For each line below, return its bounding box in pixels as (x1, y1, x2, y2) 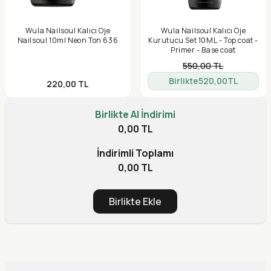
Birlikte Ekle (109, 195, 162, 209)
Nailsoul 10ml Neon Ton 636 (17, 35, 119, 46)
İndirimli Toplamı (97, 146, 174, 160)
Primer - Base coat (171, 45, 236, 56)
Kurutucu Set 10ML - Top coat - (148, 35, 258, 46)
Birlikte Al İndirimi (95, 108, 176, 122)
